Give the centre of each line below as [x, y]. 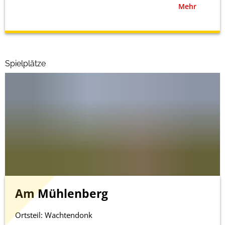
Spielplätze [25, 63]
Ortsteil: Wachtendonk [54, 215]
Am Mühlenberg [62, 194]
